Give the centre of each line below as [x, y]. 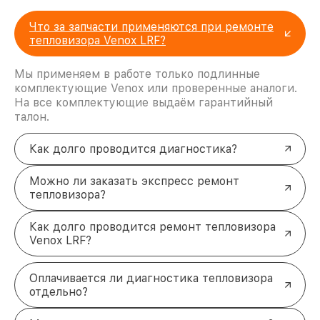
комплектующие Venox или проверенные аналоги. [156, 88]
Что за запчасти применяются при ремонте [151, 26]
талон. [32, 116]
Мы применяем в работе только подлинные [137, 74]
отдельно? [59, 291]
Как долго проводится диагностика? [133, 149]
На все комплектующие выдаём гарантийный [144, 102]
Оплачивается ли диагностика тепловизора [151, 278]
